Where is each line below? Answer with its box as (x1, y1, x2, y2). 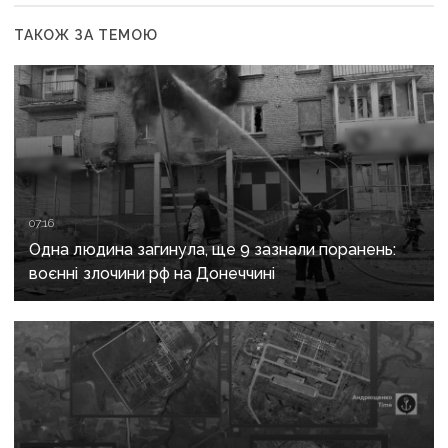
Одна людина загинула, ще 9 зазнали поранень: (29, 239, 397, 259)
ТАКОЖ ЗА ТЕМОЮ (14, 26, 159, 43)
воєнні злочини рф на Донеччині (29, 263, 276, 283)
